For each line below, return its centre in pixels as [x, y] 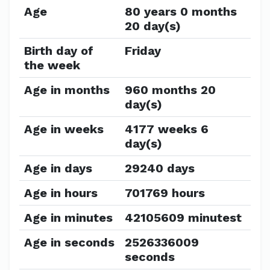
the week [52, 65]
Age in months [67, 90]
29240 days [160, 168]
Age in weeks [64, 129]
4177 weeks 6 [167, 129]
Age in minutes [68, 218]
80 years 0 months [181, 11]
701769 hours [165, 193]
